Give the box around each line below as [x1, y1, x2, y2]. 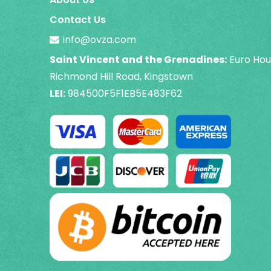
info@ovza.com [63, 32, 137, 47]
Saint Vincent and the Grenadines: [50, 52, 227, 67]
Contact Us [50, 12, 106, 27]
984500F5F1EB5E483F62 [68, 86, 182, 100]
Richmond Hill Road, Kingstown [50, 69, 193, 83]
